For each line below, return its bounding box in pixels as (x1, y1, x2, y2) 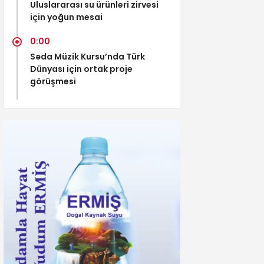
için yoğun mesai (30, 11, 103, 23)
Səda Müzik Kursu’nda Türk (30, 50, 145, 62)
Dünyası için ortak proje (30, 62, 133, 75)
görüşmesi (30, 75, 76, 87)
